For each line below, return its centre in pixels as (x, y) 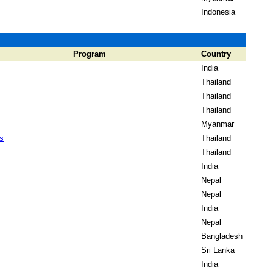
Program (90, 54)
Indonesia (218, 12)
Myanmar (218, 124)
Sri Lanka (218, 250)
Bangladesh (222, 236)
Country (216, 54)
